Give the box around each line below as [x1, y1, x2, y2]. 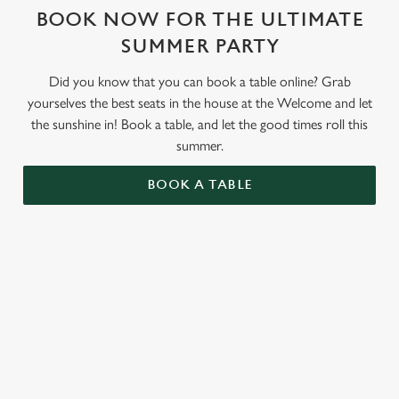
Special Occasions [52, 369, 170, 386]
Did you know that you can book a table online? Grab [48, 73, 351, 90]
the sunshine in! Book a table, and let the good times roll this [31, 116, 368, 133]
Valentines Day [52, 319, 151, 336]
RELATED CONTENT [23, 280, 228, 302]
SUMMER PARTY [119, 36, 280, 58]
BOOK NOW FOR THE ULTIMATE [35, 9, 364, 31]
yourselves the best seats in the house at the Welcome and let [27, 94, 372, 111]
